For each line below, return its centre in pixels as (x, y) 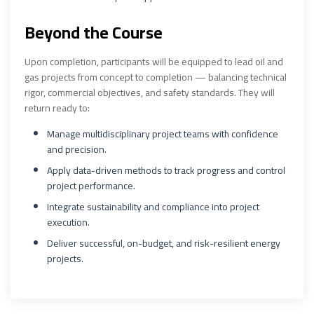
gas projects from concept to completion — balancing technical (156, 77)
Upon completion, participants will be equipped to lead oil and (154, 62)
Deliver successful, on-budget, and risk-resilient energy (164, 243)
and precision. (77, 149)
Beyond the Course (94, 33)
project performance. (91, 186)
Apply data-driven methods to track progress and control (166, 170)
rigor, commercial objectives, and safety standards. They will (150, 93)
